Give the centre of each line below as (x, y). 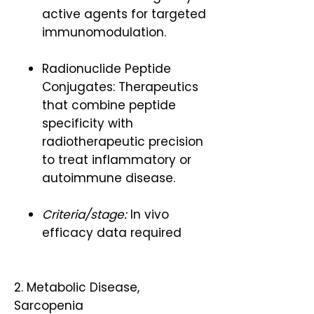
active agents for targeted (124, 14)
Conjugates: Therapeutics (120, 87)
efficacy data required (114, 233)
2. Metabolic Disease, (77, 287)
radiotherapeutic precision (123, 142)
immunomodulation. (106, 32)
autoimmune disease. (110, 178)
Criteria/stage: (84, 214)
